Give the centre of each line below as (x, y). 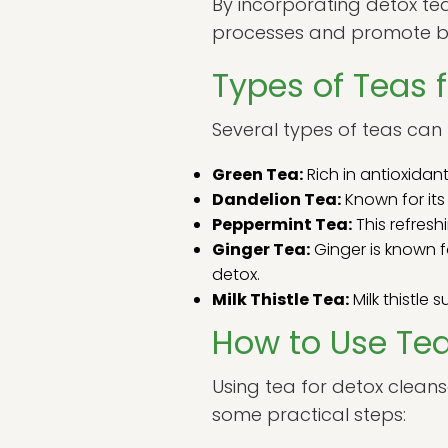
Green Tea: (257, 174)
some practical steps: (309, 414)
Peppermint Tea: (282, 224)
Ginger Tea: (261, 249)
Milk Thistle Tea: (280, 299)
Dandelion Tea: (276, 199)
